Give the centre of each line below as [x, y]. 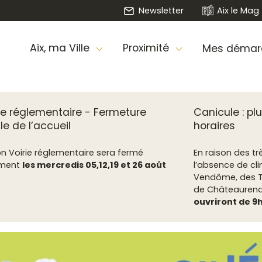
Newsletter [161, 10]
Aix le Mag [238, 10]
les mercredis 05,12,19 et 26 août [94, 165]
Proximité [147, 48]
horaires [215, 126]
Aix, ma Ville [61, 48]
